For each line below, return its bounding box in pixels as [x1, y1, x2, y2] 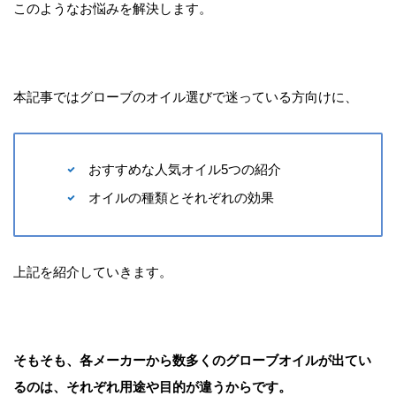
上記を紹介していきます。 [13, 264, 172, 280]
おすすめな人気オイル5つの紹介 [88, 162, 281, 178]
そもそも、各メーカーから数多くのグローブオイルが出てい [13, 353, 371, 369]
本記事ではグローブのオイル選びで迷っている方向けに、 [13, 89, 358, 105]
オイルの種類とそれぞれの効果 [88, 190, 274, 206]
